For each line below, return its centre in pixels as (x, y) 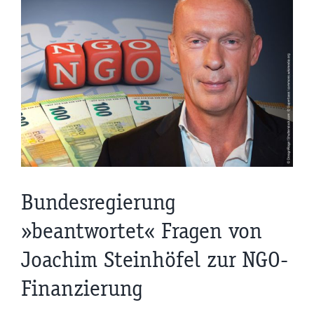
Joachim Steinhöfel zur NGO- (155, 259)
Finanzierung (82, 288)
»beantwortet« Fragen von (142, 231)
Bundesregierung (98, 202)
